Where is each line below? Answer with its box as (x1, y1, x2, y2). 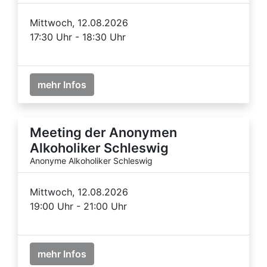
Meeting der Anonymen (30, 124, 177, 140)
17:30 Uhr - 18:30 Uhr (30, 30, 126, 43)
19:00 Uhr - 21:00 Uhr (30, 200, 127, 212)
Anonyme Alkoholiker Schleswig (30, 155, 153, 166)
